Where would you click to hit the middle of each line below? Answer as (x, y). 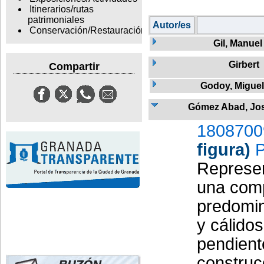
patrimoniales (56, 20)
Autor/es (172, 25)
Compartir (74, 66)
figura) (224, 149)
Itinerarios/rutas (61, 9)
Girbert (244, 64)
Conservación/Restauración (88, 31)
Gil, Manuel (238, 43)
